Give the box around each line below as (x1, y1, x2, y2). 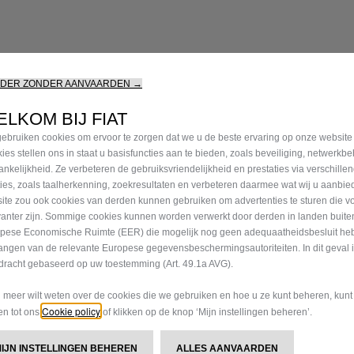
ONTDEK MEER (206, 250, 285, 264)
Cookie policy (42, 304, 100, 318)
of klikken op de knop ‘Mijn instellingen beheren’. (100, 307, 312, 318)
